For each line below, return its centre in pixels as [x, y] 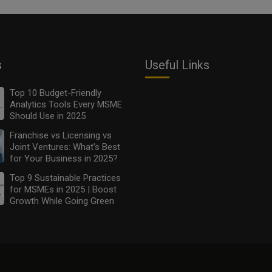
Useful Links [177, 65]
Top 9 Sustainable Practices [65, 178]
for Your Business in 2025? [63, 158]
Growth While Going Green [62, 201]
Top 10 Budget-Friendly [55, 93]
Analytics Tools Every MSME [66, 104]
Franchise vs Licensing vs [60, 135]
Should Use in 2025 [47, 116]
